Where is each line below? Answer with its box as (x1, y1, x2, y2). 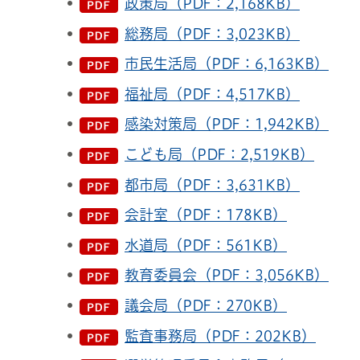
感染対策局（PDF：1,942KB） (125, 117, 329, 132)
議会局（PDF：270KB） (125, 298, 287, 313)
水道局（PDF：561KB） (125, 237, 287, 252)
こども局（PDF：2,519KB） (125, 147, 314, 162)
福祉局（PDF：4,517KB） (125, 86, 300, 101)
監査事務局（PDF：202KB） (125, 328, 316, 343)
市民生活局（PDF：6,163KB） (125, 56, 329, 72)
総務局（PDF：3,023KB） (125, 26, 300, 41)
